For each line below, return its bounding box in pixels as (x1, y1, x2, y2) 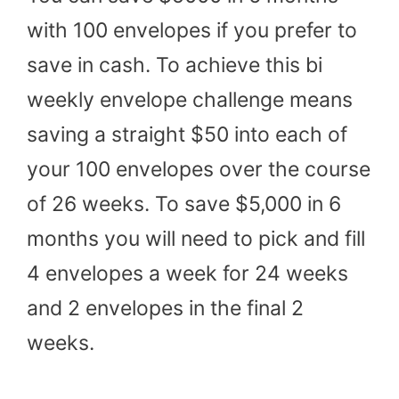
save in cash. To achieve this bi (27, 52, 322, 77)
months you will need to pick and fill (27, 225, 365, 251)
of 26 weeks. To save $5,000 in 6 (27, 191, 341, 216)
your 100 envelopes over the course (27, 156, 370, 182)
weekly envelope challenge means (27, 86, 353, 112)
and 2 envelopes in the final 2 (27, 295, 304, 321)
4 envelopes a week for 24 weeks (27, 260, 348, 286)
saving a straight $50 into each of (27, 121, 347, 147)
